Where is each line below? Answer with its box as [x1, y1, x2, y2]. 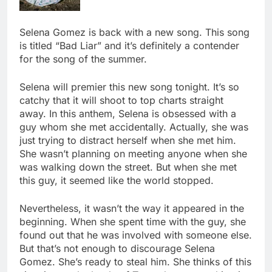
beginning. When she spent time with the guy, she [19, 216, 246, 228]
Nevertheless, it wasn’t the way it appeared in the [19, 202, 244, 215]
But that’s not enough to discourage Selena [19, 242, 215, 255]
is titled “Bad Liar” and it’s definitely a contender [19, 39, 239, 52]
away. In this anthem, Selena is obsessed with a [19, 107, 236, 120]
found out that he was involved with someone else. [19, 229, 252, 242]
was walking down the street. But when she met [19, 161, 237, 174]
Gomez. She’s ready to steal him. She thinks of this [19, 256, 251, 268]
